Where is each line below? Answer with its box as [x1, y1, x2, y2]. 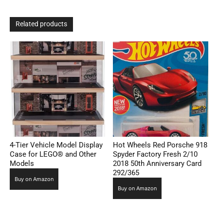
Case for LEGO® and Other [10, 150, 96, 159]
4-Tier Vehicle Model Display [10, 141, 103, 150]
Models [10, 159, 34, 168]
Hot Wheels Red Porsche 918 [113, 141, 208, 150]
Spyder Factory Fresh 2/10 [113, 150, 198, 159]
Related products [16, 20, 67, 28]
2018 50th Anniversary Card [113, 159, 202, 168]
